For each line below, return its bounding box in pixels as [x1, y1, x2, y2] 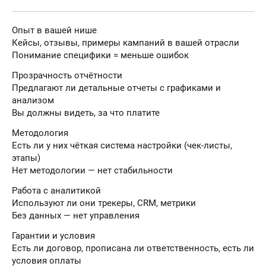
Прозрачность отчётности [12, 70, 122, 81]
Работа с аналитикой [12, 185, 101, 196]
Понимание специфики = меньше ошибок [12, 50, 189, 61]
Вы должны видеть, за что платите [12, 107, 160, 118]
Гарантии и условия [12, 230, 95, 241]
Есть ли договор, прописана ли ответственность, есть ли [12, 243, 254, 254]
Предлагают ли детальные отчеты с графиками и [12, 83, 221, 93]
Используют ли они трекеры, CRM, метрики [12, 198, 196, 208]
